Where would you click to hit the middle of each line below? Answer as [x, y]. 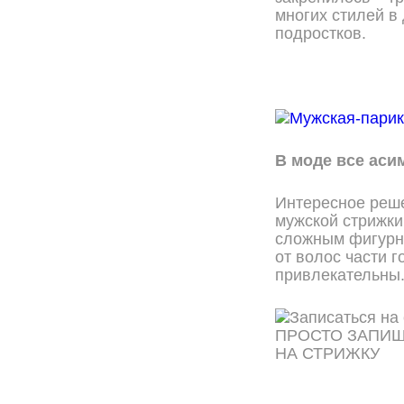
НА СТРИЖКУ [327, 353]
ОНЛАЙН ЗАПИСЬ [352, 381]
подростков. [321, 33]
